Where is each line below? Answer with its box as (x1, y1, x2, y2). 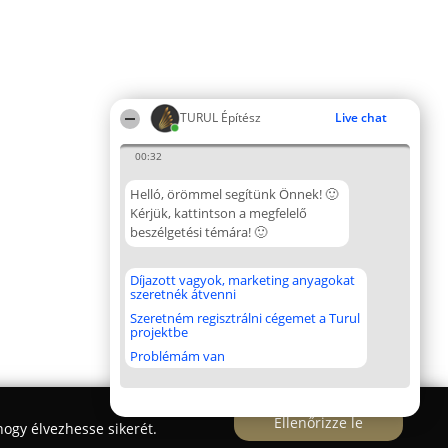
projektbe (130, 323, 188, 341)
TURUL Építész (180, 109, 261, 126)
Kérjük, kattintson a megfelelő (130, 204, 307, 222)
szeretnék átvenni (130, 285, 236, 303)
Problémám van (130, 347, 225, 365)
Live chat (335, 109, 387, 126)
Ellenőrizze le (274, 412, 363, 432)
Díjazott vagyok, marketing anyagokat (130, 271, 355, 289)
